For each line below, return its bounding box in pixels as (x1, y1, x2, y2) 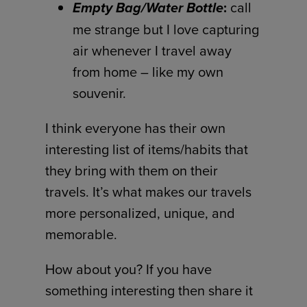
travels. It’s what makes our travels (45, 182, 252, 202)
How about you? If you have (45, 259, 212, 280)
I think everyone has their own (45, 118, 226, 138)
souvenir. (73, 83, 127, 103)
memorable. (45, 224, 118, 245)
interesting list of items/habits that (45, 139, 249, 160)
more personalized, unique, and (45, 203, 236, 223)
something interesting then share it (45, 280, 254, 301)
